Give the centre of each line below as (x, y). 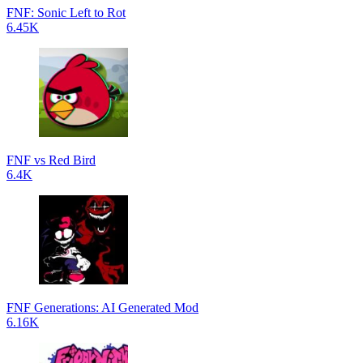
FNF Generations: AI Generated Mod (102, 307)
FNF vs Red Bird (51, 160)
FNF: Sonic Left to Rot (66, 12)
